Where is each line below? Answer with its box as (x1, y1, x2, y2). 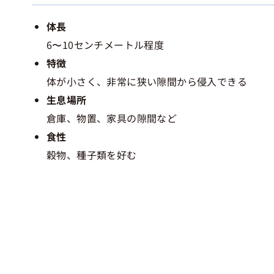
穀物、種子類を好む (46, 147, 137, 163)
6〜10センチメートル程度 (46, 37, 165, 53)
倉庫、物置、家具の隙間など (46, 111, 177, 126)
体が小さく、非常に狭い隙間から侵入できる (46, 74, 247, 89)
